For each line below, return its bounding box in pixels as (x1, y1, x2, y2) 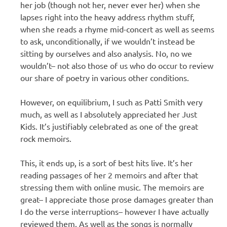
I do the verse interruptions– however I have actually (20, 206, 209, 216)
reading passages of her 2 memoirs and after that (20, 169, 198, 180)
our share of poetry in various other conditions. (20, 72, 189, 83)
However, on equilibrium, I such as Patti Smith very (20, 96, 203, 107)
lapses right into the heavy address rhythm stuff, (20, 11, 195, 22)
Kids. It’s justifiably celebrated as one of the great (20, 121, 198, 131)
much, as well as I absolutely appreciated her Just (20, 108, 197, 119)
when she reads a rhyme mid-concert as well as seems (20, 23, 214, 34)
